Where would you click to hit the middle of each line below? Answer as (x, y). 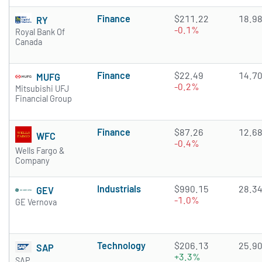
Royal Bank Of (40, 32)
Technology (121, 246)
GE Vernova (36, 202)
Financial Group (44, 99)
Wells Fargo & (40, 150)
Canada (29, 42)
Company (32, 160)
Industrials (119, 189)
